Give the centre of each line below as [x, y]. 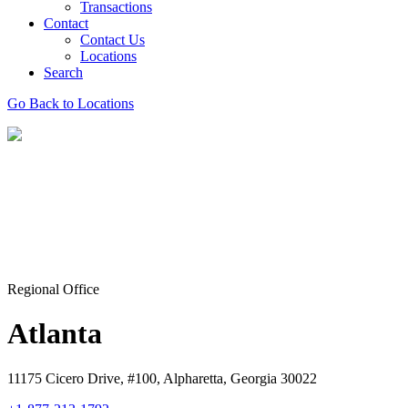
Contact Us [112, 40]
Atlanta [55, 334]
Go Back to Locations [71, 103]
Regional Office [53, 289]
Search [63, 72]
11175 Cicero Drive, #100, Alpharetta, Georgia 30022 [162, 378]
